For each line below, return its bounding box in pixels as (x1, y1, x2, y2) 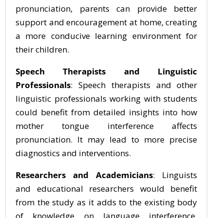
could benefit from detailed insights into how (16, 107, 198, 118)
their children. (16, 44, 69, 55)
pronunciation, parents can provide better (16, 3, 198, 14)
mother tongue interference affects (16, 120, 198, 131)
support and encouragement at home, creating (16, 17, 198, 28)
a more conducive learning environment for (16, 30, 198, 41)
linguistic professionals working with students (16, 93, 198, 104)
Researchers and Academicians (16, 169, 153, 181)
